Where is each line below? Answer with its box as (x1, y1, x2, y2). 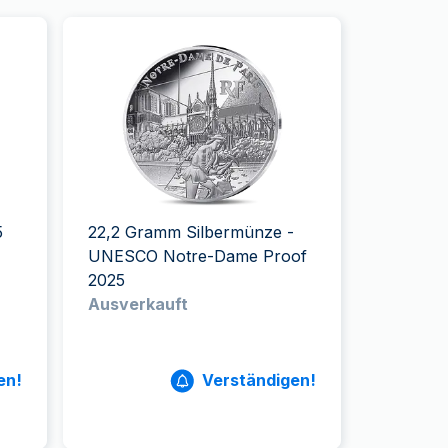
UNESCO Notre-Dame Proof (88, 246, 308, 266)
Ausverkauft (88, 294, 189, 314)
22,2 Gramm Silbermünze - (88, 222, 295, 242)
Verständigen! (201, 370, 316, 390)
